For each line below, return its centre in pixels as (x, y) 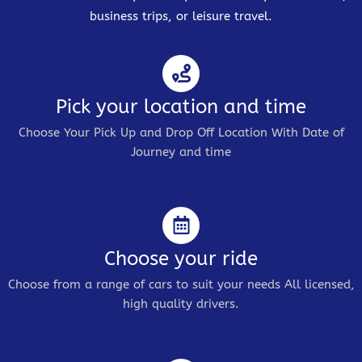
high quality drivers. (181, 303)
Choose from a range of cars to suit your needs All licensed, (181, 284)
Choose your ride (181, 258)
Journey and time (181, 152)
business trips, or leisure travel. (181, 16)
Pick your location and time (181, 106)
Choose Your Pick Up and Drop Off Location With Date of (181, 132)
